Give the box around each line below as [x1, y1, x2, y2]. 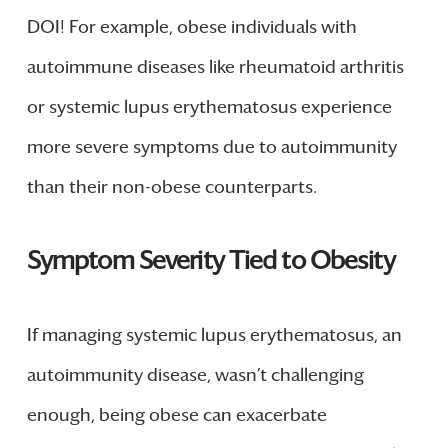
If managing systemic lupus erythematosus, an [26, 323, 402, 346]
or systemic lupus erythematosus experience [26, 96, 392, 119]
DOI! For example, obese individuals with [26, 16, 357, 39]
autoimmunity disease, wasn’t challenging [26, 363, 364, 386]
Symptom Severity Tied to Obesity [26, 245, 395, 277]
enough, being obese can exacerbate [26, 403, 327, 426]
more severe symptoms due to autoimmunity [26, 136, 397, 159]
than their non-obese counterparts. [26, 176, 317, 199]
